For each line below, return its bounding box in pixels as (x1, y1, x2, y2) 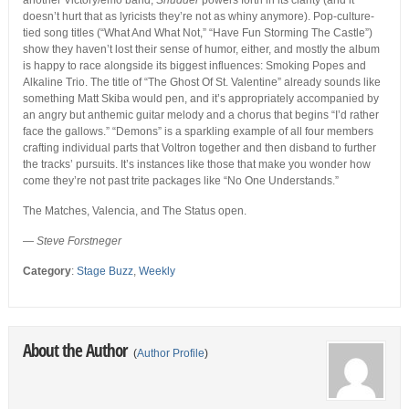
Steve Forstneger (36, 235, 121, 248)
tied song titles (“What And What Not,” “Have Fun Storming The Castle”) (22, 26, 372, 40)
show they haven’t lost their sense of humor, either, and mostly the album (22, 43, 380, 57)
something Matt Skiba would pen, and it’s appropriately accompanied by (22, 92, 379, 106)
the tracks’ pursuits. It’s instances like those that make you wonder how (22, 158, 371, 172)
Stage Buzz (76, 265, 133, 278)
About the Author (22, 339, 131, 362)
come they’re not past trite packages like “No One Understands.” (22, 174, 339, 188)
